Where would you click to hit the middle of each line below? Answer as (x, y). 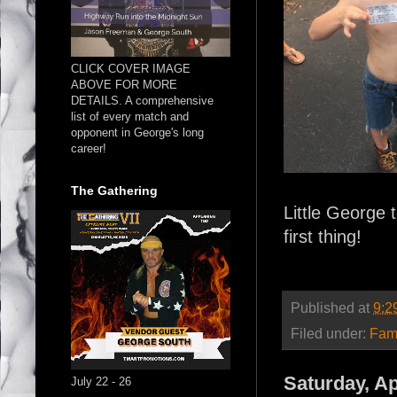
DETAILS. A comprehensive (142, 100)
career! (89, 148)
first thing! (323, 236)
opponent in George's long (137, 132)
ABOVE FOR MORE (124, 84)
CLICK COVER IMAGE (131, 68)
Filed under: (330, 333)
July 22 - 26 (101, 381)
